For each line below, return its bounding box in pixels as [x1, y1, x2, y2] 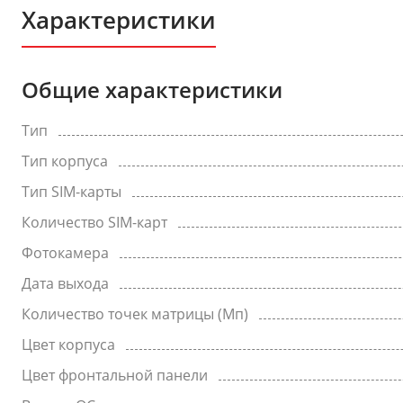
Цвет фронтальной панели [22, 365, 208, 385]
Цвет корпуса [22, 335, 115, 354]
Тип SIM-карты [22, 182, 121, 201]
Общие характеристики [22, 75, 282, 104]
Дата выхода [22, 273, 109, 293]
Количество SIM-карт [22, 212, 167, 232]
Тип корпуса [22, 151, 108, 171]
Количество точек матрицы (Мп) [22, 304, 248, 324]
